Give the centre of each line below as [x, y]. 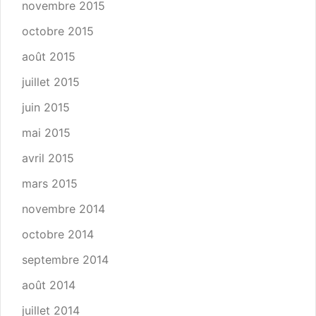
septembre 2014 [65, 260]
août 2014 [49, 285]
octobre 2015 [58, 31]
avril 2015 [48, 158]
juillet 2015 [51, 82]
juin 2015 [46, 107]
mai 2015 [46, 133]
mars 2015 [50, 183]
